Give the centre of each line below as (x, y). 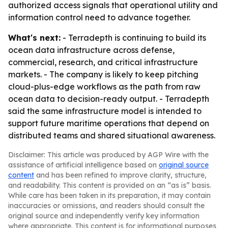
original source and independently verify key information (104, 216)
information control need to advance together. (99, 17)
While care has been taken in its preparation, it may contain (109, 195)
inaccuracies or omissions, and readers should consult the (106, 206)
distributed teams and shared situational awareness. (112, 135)
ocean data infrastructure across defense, (91, 50)
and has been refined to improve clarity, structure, (120, 175)
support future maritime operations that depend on (109, 123)
